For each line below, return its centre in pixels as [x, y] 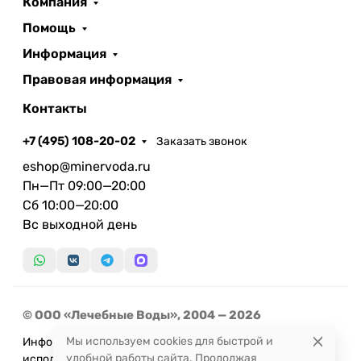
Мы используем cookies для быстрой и [170, 341]
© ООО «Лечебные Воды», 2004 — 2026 [142, 315]
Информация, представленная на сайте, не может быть [174, 342]
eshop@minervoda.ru [87, 166]
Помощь [49, 28]
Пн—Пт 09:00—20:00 [84, 186]
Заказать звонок [202, 141]
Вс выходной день [80, 224]
